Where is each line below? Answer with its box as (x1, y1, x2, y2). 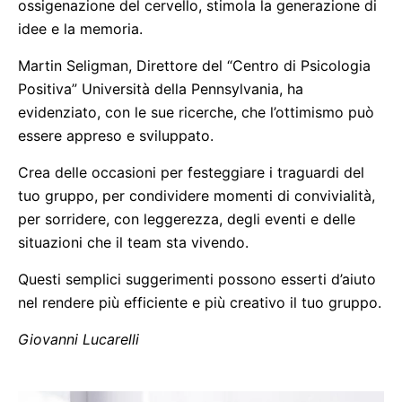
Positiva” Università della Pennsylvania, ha (18, 80, 303, 98)
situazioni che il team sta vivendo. (18, 233, 249, 251)
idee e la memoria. (18, 20, 143, 38)
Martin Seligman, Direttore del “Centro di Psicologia (18, 57, 371, 74)
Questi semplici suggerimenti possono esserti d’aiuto (18, 270, 376, 288)
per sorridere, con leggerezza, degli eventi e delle (18, 210, 355, 228)
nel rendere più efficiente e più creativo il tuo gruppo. (18, 293, 381, 311)
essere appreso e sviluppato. (18, 127, 214, 144)
